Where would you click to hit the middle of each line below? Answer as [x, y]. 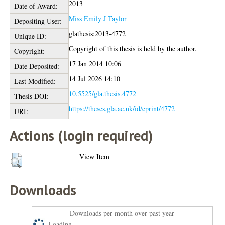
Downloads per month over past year [122, 213]
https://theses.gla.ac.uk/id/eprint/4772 [122, 108]
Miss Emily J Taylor [98, 18]
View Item [95, 156]
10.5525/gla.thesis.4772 [103, 93]
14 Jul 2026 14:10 [95, 78]
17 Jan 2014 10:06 [95, 63]
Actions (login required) [81, 135]
